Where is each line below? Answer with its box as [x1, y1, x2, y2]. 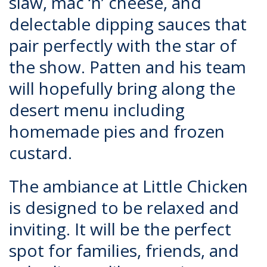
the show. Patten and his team [9, 55, 246, 78]
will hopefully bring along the [9, 77, 235, 100]
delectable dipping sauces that [9, 13, 247, 35]
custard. [9, 141, 80, 164]
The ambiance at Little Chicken [9, 175, 248, 197]
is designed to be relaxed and [9, 196, 239, 219]
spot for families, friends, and [9, 239, 239, 262]
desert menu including [9, 98, 185, 121]
